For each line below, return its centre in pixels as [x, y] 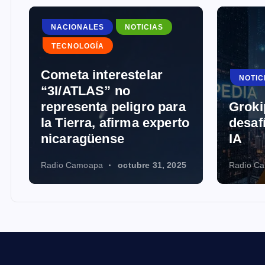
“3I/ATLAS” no [86, 91]
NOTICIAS [144, 28]
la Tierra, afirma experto [115, 122]
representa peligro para [113, 106]
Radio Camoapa [72, 165]
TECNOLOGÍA [77, 46]
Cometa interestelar [102, 75]
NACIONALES [77, 28]
